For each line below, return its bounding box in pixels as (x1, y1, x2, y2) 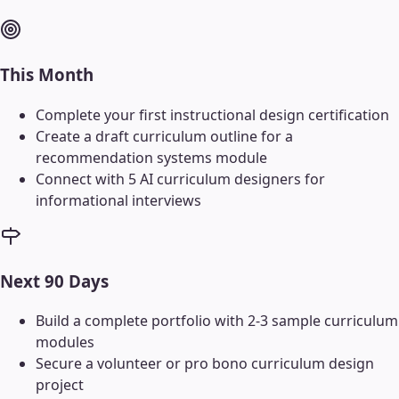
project (36, 375, 84, 395)
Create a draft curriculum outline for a (36, 126, 293, 146)
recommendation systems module (36, 147, 267, 167)
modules (36, 332, 94, 353)
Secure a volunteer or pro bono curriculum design (36, 354, 374, 374)
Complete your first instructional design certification (36, 104, 389, 125)
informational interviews (36, 190, 201, 210)
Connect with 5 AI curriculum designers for (36, 168, 325, 189)
